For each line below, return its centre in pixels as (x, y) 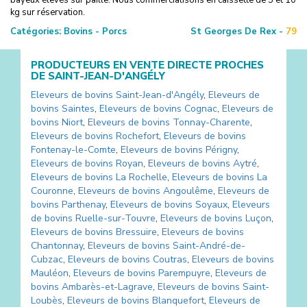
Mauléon (50, 273)
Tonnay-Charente (211, 122)
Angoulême (188, 191)
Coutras (170, 259)
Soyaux (211, 204)
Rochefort (137, 136)
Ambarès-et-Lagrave (107, 286)
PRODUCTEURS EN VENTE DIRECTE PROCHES (147, 65)
